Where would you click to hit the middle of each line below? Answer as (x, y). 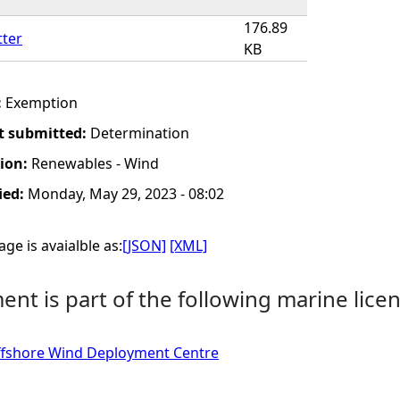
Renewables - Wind (95, 163)
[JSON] (144, 246)
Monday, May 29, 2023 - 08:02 (126, 194)
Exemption (42, 103)
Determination (140, 133)
